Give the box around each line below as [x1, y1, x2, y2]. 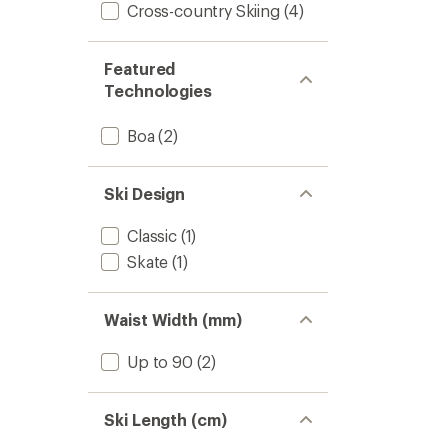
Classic [127, 226, 177, 245]
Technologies [104, 81, 213, 100]
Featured [104, 59, 176, 78]
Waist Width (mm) [104, 310, 242, 329]
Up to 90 [127, 352, 193, 371]
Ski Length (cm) [104, 410, 227, 429]
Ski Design [104, 184, 186, 203]
